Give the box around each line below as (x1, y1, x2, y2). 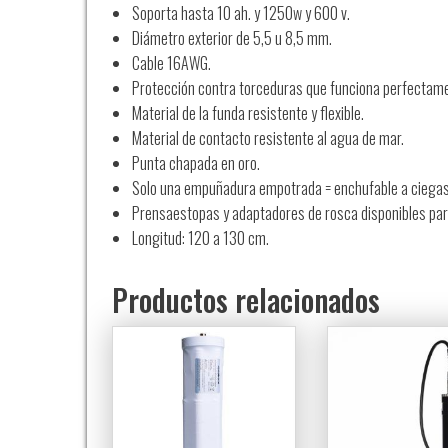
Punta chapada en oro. (132, 151, 260, 175)
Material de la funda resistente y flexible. (132, 101, 364, 125)
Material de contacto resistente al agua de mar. (132, 126, 404, 150)
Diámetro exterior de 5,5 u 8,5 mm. (132, 26, 332, 50)
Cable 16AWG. (132, 51, 211, 75)
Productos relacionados (112, 277, 380, 322)
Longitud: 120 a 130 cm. (132, 226, 269, 250)
